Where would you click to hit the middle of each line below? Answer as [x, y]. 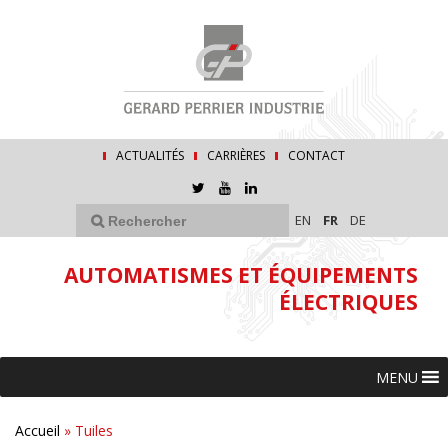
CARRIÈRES [236, 156]
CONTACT [316, 156]
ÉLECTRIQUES [348, 302]
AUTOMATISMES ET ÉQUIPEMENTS [241, 275]
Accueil [37, 431]
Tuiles [94, 431]
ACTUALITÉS [150, 156]
